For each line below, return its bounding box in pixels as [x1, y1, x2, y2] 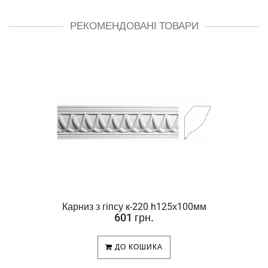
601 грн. [114, 211, 154, 224]
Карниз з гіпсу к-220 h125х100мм [62, 200, 206, 212]
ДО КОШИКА [112, 242, 163, 251]
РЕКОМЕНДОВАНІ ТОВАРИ [69, 19, 199, 32]
